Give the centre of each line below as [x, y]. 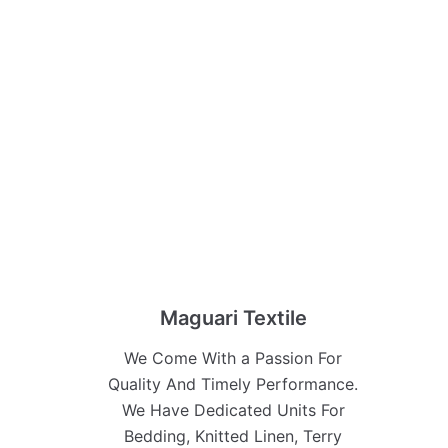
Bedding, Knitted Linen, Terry [233, 436]
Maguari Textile [233, 318]
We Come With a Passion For [233, 358]
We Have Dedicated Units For [233, 410]
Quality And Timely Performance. [233, 384]
